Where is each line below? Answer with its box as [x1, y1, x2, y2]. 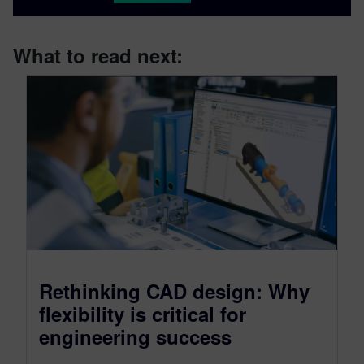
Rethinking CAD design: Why [39, 276, 310, 305]
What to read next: [13, 41, 183, 69]
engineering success [39, 322, 232, 350]
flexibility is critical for [39, 299, 246, 327]
